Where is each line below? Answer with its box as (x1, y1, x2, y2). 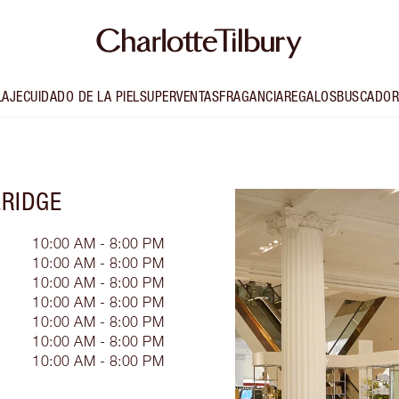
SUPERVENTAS (139, 88, 219, 105)
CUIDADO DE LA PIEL (22, 88, 140, 105)
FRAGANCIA (219, 88, 284, 105)
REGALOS (283, 88, 337, 105)
